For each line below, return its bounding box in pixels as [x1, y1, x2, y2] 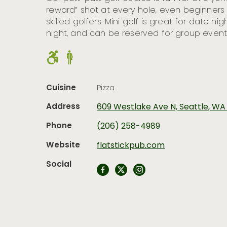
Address [46, 100, 81, 113]
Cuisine [46, 81, 77, 95]
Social [46, 158, 72, 171]
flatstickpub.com [97, 139, 165, 153]
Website [46, 138, 81, 152]
